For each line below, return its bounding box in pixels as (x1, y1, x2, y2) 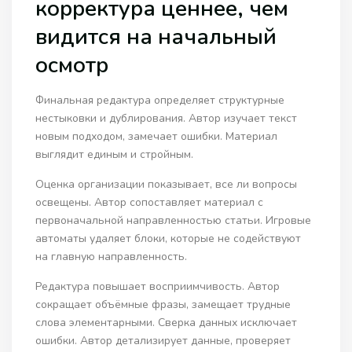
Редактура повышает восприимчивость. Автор (35, 279, 280, 295)
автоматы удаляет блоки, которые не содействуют (35, 231, 302, 247)
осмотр (35, 50, 109, 81)
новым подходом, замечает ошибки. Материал (35, 129, 278, 145)
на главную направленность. (35, 249, 188, 265)
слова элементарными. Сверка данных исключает (35, 315, 298, 331)
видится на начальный (35, 22, 277, 53)
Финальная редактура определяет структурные (35, 93, 285, 108)
